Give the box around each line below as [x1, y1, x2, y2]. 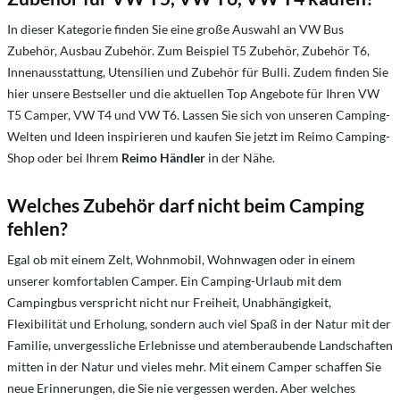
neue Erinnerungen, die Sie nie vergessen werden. [7, 380, 278, 396]
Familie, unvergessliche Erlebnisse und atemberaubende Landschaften [7, 337, 393, 353]
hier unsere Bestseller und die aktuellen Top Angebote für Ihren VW [7, 86, 379, 101]
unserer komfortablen [7, 273, 129, 288]
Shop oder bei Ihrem [7, 150, 121, 165]
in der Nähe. [205, 150, 275, 165]
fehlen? [7, 217, 68, 239]
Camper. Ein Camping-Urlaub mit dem [129, 273, 342, 288]
